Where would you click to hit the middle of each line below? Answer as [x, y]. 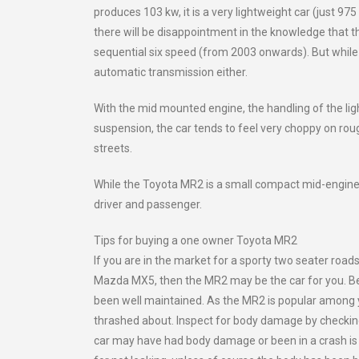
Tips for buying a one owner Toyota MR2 [196, 240]
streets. [113, 148]
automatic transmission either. [171, 72]
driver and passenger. [148, 204]
